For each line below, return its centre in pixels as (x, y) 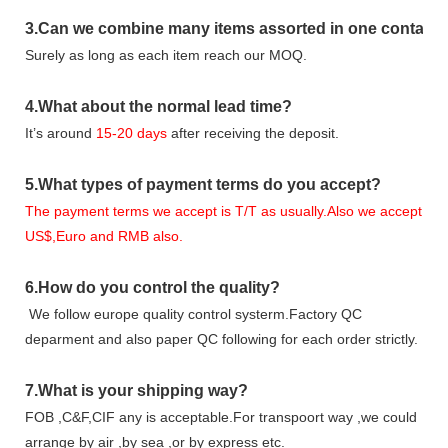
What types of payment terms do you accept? (209, 184)
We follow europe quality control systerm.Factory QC (195, 313)
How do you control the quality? (159, 287)
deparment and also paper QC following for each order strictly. (221, 338)
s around (66, 132)
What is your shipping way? (143, 390)
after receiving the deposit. (253, 132)
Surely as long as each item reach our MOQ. (166, 54)
